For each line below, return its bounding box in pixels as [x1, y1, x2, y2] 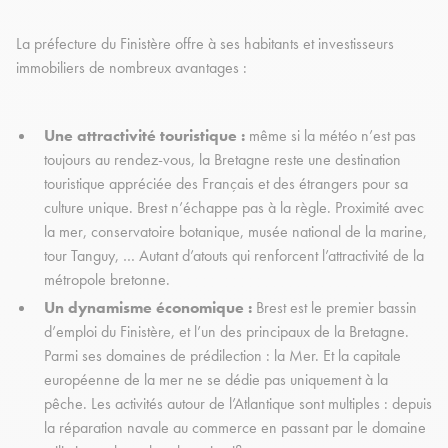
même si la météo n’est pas [245, 125, 416, 147]
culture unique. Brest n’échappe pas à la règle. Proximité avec [44, 197, 424, 219]
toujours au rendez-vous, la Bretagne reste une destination [44, 149, 401, 171]
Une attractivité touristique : [44, 125, 245, 147]
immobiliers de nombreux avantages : [16, 57, 251, 79]
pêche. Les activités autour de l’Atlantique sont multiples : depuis [44, 393, 432, 415]
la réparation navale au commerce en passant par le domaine [44, 417, 426, 439]
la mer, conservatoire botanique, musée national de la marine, [44, 221, 427, 243]
